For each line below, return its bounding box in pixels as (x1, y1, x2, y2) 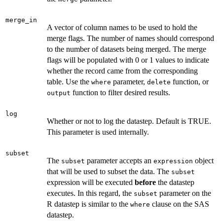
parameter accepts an (85, 156, 153, 165)
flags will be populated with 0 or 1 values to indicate (47, 55, 209, 64)
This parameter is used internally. (47, 127, 149, 136)
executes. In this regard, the (47, 188, 134, 197)
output (47, 89, 71, 97)
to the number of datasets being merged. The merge (47, 44, 206, 53)
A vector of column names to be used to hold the (47, 23, 197, 32)
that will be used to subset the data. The (47, 167, 171, 176)
